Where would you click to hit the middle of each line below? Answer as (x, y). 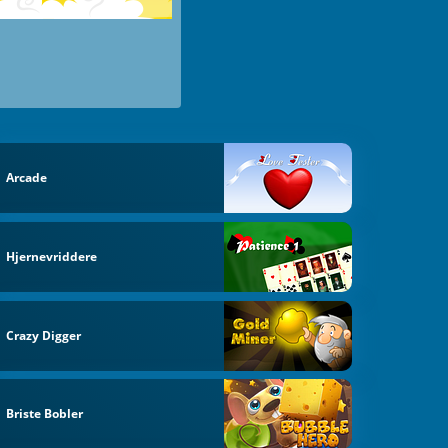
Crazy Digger (44, 335)
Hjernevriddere (52, 256)
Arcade (27, 178)
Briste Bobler (45, 414)
